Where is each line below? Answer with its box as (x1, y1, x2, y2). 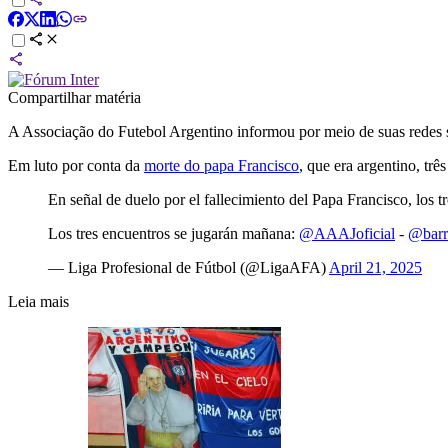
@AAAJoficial (299, 224, 395, 242)
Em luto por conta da (8, 156, 144, 174)
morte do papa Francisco (144, 156, 299, 174)
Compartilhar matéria (8, 88, 141, 106)
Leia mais (8, 292, 69, 310)
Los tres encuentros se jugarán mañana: (48, 224, 299, 242)
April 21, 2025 (329, 258, 422, 276)
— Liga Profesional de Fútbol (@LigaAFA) (48, 258, 329, 276)
